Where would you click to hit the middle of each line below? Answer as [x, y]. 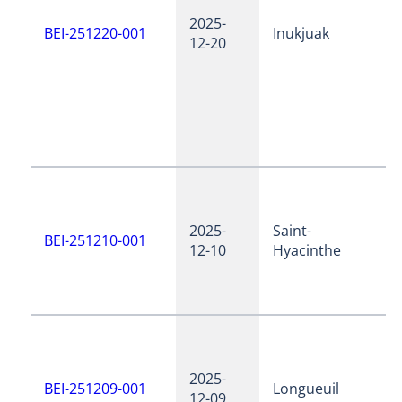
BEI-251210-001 [96, 241]
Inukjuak [301, 34]
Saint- [293, 231]
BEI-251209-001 [96, 389]
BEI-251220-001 [96, 34]
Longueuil [306, 389]
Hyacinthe [307, 251]
